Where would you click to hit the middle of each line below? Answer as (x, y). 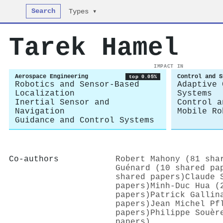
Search (44, 11)
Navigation (40, 111)
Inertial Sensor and (62, 103)
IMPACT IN (169, 66)
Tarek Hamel (94, 48)
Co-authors (34, 159)
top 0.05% (143, 77)
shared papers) (150, 177)
